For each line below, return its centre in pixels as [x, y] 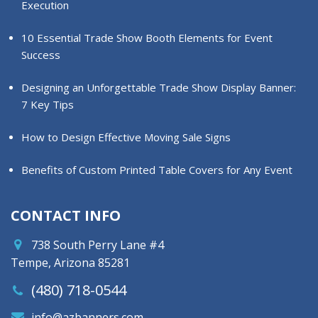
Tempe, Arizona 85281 [70, 263]
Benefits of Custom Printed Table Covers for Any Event [157, 170]
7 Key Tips [48, 105]
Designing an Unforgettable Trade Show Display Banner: [159, 88]
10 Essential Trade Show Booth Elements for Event [147, 38]
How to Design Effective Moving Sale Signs [126, 137]
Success [41, 55]
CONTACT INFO [66, 216]
